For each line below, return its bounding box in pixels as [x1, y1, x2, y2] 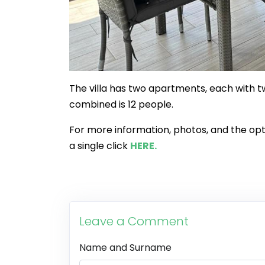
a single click [69, 138, 130, 153]
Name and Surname [79, 240, 172, 254]
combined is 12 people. [69, 97, 173, 111]
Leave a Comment [79, 212, 189, 230]
